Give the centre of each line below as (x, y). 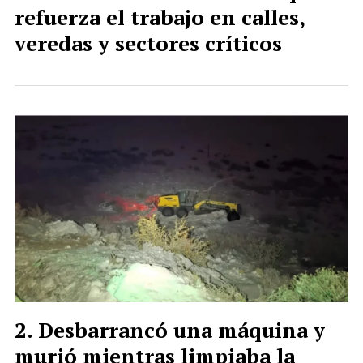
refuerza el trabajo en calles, (160, 17)
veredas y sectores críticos (148, 43)
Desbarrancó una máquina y (181, 330)
